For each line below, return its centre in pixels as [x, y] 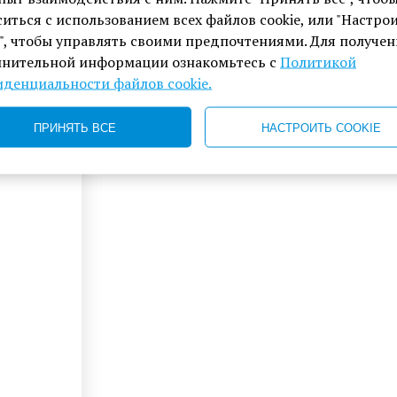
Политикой [318, 62]
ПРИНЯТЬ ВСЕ [75, 127]
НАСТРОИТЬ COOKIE [321, 127]
